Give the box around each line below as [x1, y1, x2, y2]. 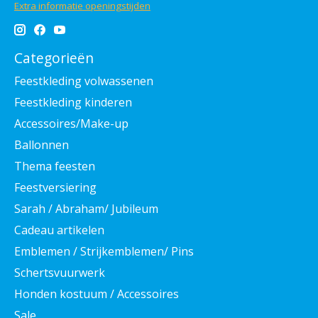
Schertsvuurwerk [14, 264, 105, 280]
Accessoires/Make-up [14, 115, 128, 131]
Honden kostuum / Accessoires [14, 285, 179, 302]
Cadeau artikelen [14, 221, 104, 238]
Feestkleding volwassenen [14, 72, 153, 89]
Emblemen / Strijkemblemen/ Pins [14, 243, 194, 259]
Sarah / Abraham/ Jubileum [14, 200, 158, 216]
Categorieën [14, 48, 94, 68]
